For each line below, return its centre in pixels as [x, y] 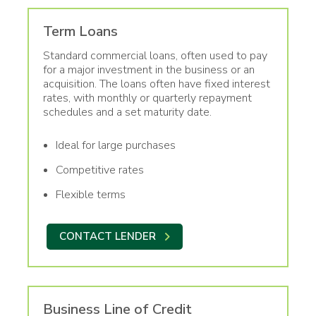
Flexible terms [91, 194]
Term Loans [80, 31]
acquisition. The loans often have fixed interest [157, 84]
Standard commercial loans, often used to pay [155, 55]
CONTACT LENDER [108, 236]
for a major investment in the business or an [149, 69]
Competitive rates [100, 170]
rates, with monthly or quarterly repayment [147, 98]
